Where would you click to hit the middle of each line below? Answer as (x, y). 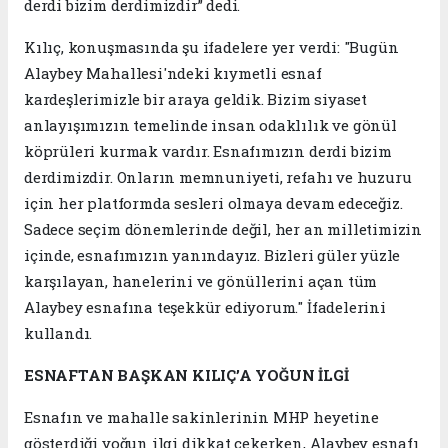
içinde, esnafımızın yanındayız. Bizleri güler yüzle (212, 255)
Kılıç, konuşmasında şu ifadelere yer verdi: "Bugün (211, 47)
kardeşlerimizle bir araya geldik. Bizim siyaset (195, 99)
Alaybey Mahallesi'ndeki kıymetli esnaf (173, 73)
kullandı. (58, 333)
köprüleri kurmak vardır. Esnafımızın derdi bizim (208, 151)
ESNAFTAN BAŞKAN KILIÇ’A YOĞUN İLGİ (186, 375)
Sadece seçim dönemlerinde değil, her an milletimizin (223, 229)
